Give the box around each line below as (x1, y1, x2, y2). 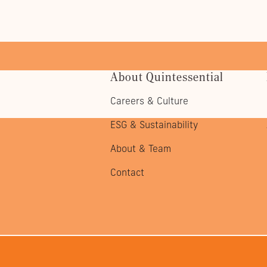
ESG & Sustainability (110, 119, 198, 131)
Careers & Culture (110, 95, 189, 107)
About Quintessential (110, 70, 224, 84)
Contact (110, 167, 145, 178)
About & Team (110, 143, 172, 154)
